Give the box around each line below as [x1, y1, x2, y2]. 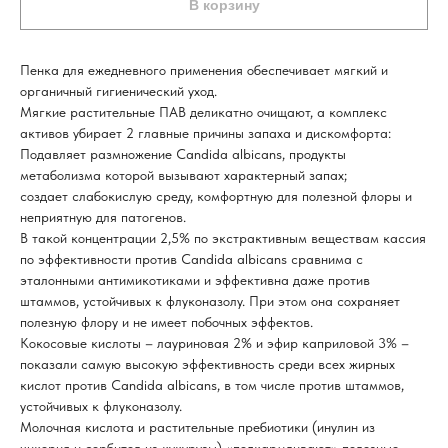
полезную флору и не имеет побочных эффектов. [20, 314, 313, 331]
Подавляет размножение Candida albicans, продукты [20, 146, 346, 163]
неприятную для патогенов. [20, 209, 186, 226]
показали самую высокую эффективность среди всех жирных [20, 356, 395, 373]
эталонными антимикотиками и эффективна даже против [20, 272, 370, 289]
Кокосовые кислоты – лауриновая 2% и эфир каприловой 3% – [20, 335, 409, 352]
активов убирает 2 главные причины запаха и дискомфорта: [20, 125, 391, 142]
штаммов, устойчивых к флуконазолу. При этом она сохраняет [20, 293, 400, 310]
